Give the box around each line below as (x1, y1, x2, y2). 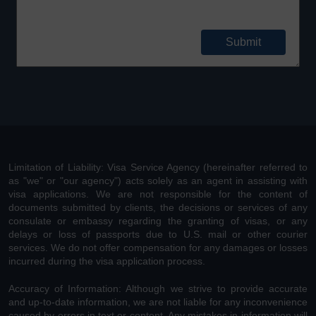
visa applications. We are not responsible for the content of (8, 188, 308, 200)
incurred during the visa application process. (8, 255, 205, 267)
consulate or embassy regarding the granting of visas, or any (8, 214, 308, 226)
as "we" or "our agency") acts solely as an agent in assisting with (8, 174, 308, 186)
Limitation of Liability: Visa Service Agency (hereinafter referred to (8, 161, 308, 173)
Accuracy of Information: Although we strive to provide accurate (8, 282, 308, 294)
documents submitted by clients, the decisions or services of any (8, 201, 308, 213)
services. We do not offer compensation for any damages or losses (8, 241, 308, 253)
